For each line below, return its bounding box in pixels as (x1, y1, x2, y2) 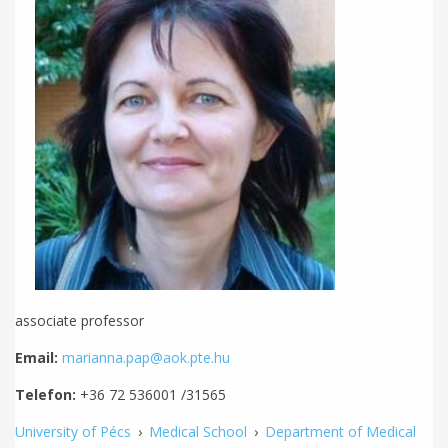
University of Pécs (15, 421, 131, 441)
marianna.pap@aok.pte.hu (62, 347, 230, 367)
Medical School (149, 421, 247, 441)
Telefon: (15, 384, 80, 404)
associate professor (15, 310, 144, 330)
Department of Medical (265, 421, 416, 441)
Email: (15, 347, 62, 367)
